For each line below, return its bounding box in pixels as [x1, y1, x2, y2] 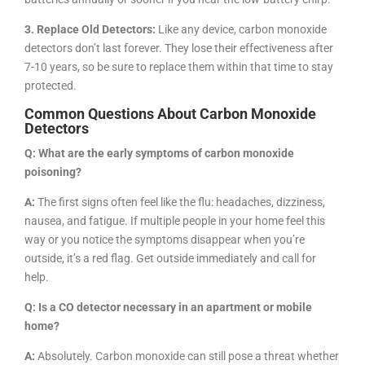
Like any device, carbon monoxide [156, 22, 327, 36]
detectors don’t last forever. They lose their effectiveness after [24, 41, 333, 55]
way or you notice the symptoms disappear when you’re [24, 232, 305, 246]
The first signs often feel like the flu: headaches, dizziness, [35, 195, 325, 209]
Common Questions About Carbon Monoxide [24, 104, 316, 122]
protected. [24, 78, 77, 92]
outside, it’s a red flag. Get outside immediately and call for [24, 251, 316, 265]
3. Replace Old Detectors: [24, 22, 156, 36]
